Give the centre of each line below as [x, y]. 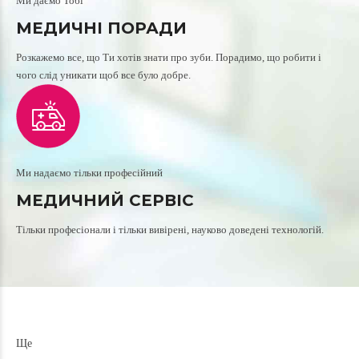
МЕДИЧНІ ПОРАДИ [101, 28]
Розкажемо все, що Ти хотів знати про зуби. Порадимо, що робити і [169, 57]
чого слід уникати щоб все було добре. [103, 75]
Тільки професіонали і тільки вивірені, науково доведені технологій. [170, 230]
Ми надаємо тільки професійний [89, 173]
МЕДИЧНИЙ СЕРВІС [105, 200]
